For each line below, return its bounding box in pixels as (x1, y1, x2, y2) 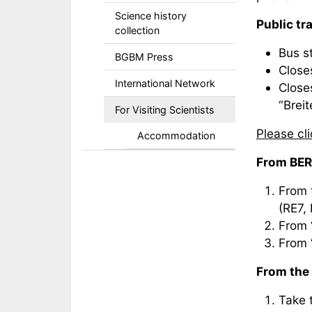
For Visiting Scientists (115, 104, 214, 116)
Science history (115, 10, 187, 22)
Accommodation (137, 130, 215, 141)
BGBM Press (115, 51, 173, 63)
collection (115, 24, 159, 36)
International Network (115, 77, 215, 89)
